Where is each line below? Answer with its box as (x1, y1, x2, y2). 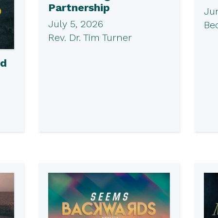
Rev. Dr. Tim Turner (48, 31, 132, 43)
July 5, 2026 (48, 18, 103, 30)
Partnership (48, 1, 110, 14)
